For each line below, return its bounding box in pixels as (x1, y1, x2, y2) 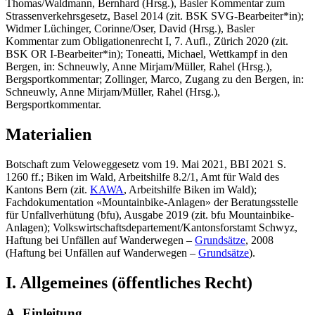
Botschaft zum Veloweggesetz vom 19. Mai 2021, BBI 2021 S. (6, 157, 286, 170)
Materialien (6, 124, 91, 143)
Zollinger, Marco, (105, 72, 182, 85)
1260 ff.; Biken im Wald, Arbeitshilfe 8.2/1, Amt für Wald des (6, 170, 279, 183)
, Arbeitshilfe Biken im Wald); (124, 183, 257, 195)
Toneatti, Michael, (126, 47, 206, 60)
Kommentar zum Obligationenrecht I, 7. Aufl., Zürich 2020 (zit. (6, 34, 288, 47)
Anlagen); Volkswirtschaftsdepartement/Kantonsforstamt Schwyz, (6, 221, 297, 233)
